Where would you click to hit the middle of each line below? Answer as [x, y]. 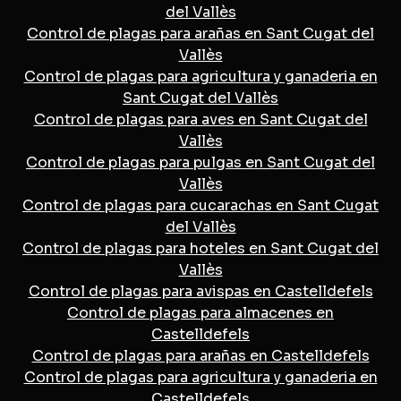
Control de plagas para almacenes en [200, 312]
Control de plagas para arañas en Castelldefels [200, 355]
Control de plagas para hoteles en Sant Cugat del [200, 248]
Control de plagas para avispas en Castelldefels [200, 291]
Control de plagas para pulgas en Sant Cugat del [200, 162]
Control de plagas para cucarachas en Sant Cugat [200, 205]
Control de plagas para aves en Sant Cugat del [200, 119]
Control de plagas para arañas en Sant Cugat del [200, 33]
